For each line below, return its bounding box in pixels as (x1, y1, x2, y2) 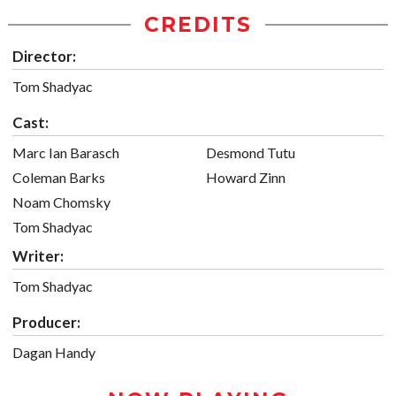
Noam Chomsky (12, 194, 110, 210)
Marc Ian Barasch (12, 144, 119, 161)
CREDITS (144, 12, 252, 37)
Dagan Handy (12, 344, 95, 361)
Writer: (12, 247, 64, 265)
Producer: (12, 313, 80, 331)
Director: (12, 47, 76, 65)
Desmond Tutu (206, 144, 295, 161)
